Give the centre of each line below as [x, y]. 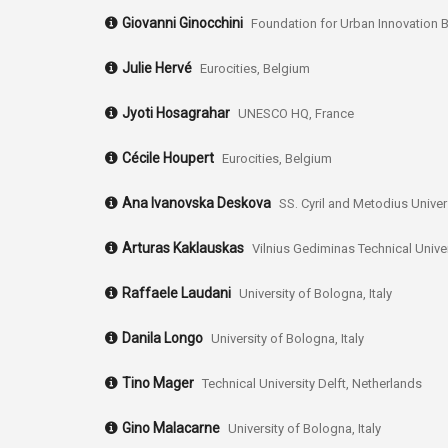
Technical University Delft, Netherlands [312, 384]
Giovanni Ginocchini [182, 23]
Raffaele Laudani [176, 293]
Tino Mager [158, 383]
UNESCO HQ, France [296, 114]
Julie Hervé [157, 68]
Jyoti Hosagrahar [176, 113]
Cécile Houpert [168, 158]
